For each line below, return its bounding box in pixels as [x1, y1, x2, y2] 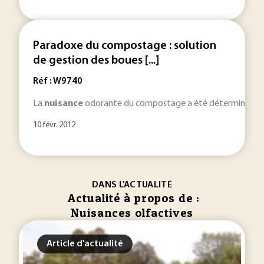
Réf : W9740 [33, 77, 82, 86]
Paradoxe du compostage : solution [33, 40, 216, 52]
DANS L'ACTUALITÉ [91, 180, 173, 190]
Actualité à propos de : [67, 191, 200, 205]
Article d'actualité [47, 239, 123, 249]
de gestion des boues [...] [33, 55, 159, 67]
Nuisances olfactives [71, 206, 193, 220]
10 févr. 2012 [33, 121, 75, 130]
